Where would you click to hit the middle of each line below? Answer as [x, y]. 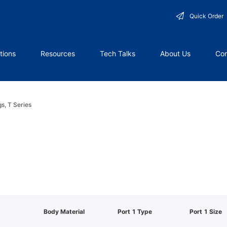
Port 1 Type [135, 212]
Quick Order [206, 16]
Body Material [64, 212]
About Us [176, 53]
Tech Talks [118, 53]
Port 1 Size [206, 212]
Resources [58, 53]
